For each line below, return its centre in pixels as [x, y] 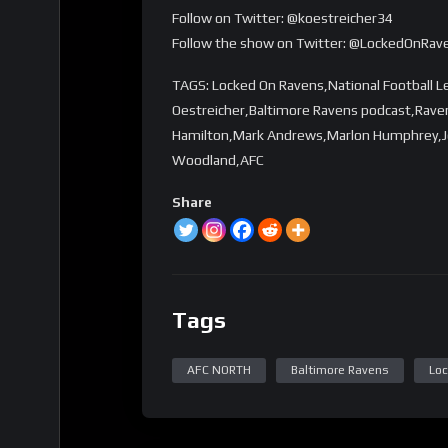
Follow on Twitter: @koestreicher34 [282, 18]
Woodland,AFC [218, 160]
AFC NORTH [219, 370]
